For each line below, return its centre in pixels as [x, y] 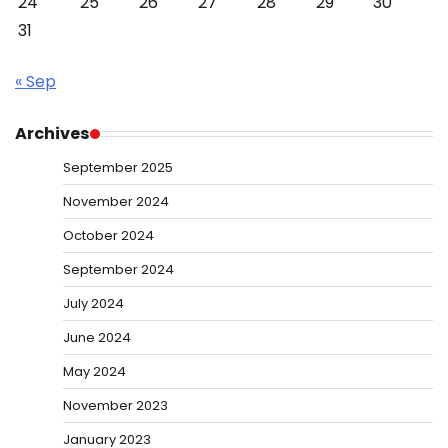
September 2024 [118, 270]
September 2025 [118, 168]
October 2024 [108, 236]
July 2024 [93, 304]
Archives [52, 134]
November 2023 [115, 406]
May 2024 [94, 372]
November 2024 [116, 202]
